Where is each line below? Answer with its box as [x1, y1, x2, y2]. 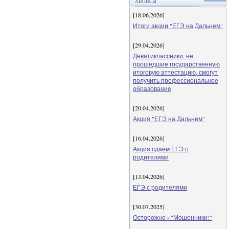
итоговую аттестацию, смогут [133, 68, 218, 76]
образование [133, 84, 171, 93]
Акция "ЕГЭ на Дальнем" [133, 114, 205, 123]
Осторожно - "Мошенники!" [133, 213, 212, 221]
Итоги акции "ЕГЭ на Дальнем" [133, 21, 223, 30]
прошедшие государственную [133, 60, 220, 68]
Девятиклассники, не [133, 52, 193, 60]
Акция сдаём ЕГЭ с [133, 145, 188, 153]
